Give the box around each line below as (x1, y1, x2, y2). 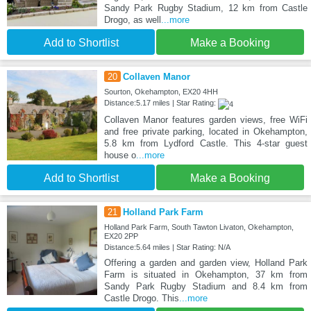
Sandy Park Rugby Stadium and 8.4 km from (103, 280, 308, 292)
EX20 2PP (103, 231, 138, 240)
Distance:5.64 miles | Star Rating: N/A (103, 242, 230, 251)
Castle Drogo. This (103, 292, 179, 303)
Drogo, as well (103, 15, 161, 26)
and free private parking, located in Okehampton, (103, 126, 308, 137)
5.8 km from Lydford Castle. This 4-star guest (103, 137, 308, 149)
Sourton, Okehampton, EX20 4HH (103, 87, 218, 96)
